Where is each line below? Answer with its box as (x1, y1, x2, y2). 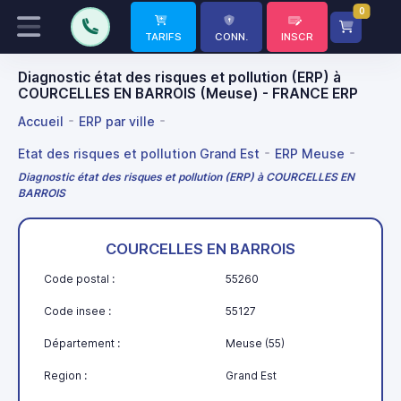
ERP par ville (79, 113, 155, 129)
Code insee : (44, 304, 111, 319)
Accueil (18, 113, 64, 129)
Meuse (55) (226, 337, 285, 351)
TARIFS (145, 30, 182, 43)
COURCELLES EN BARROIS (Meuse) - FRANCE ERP (18, 85, 358, 102)
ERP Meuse (275, 145, 345, 161)
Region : (44, 369, 87, 383)
